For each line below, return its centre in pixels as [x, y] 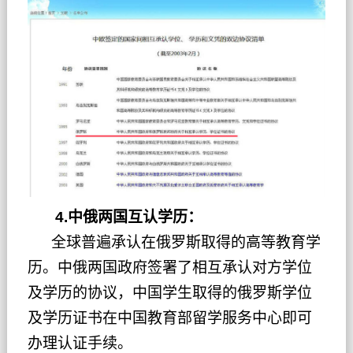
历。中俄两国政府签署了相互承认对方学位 [169, 268]
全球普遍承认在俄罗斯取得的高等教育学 [174, 243]
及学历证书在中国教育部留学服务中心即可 [169, 318]
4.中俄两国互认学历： [115, 217]
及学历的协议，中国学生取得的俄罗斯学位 [169, 293]
